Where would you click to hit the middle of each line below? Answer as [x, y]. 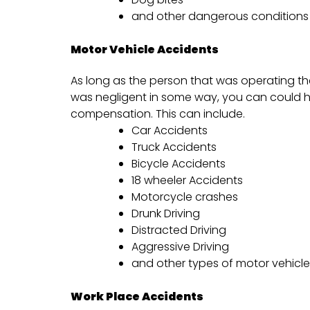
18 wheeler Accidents [187, 180]
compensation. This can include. [158, 113]
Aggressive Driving [180, 246]
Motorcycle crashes [185, 197]
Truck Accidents [174, 147]
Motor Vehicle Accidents [145, 49]
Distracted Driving [179, 230]
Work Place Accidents [137, 296]
